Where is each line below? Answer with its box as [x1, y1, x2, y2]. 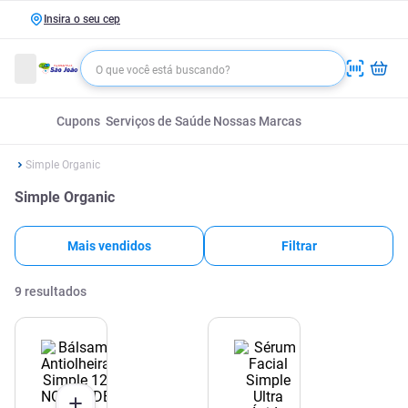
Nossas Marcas [212, 114, 301, 128]
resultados [25, 284, 87, 299]
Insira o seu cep [44, 13, 120, 25]
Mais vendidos [67, 239, 151, 253]
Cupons [56, 114, 100, 128]
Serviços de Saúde [106, 114, 211, 128]
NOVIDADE [41, 388, 111, 405]
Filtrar [280, 239, 317, 253]
